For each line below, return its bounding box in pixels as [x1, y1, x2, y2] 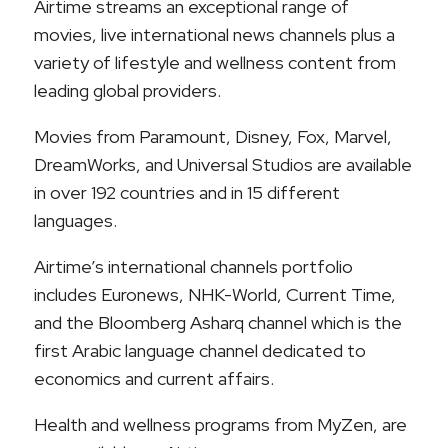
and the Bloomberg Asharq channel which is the [34, 311, 403, 335]
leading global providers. [34, 79, 222, 103]
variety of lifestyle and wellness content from [34, 51, 397, 75]
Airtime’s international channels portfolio [34, 255, 354, 279]
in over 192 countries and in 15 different [34, 181, 341, 205]
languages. [34, 209, 118, 233]
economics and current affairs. [34, 367, 275, 391]
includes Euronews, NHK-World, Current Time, [34, 283, 397, 307]
